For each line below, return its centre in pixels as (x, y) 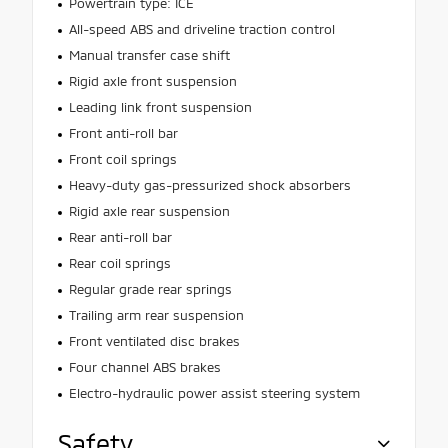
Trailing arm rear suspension (156, 315)
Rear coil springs (119, 263)
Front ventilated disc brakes (154, 341)
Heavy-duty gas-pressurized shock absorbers (209, 185)
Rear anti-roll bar (120, 237)
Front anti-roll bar (123, 133)
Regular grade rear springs (150, 289)
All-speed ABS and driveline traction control (201, 29)
